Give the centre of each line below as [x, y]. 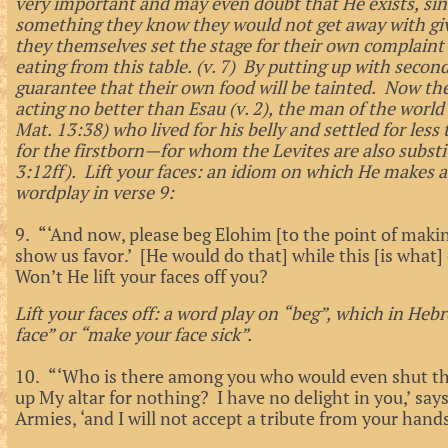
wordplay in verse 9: [94, 192]
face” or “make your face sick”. [133, 334]
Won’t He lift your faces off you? [141, 276]
